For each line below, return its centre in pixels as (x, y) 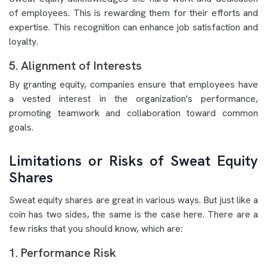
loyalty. (24, 42)
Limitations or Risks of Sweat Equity (133, 161)
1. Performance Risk (63, 253)
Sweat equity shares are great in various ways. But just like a (133, 200)
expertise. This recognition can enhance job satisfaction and (133, 27)
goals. (21, 128)
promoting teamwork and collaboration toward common (133, 113)
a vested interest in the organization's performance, (133, 99)
